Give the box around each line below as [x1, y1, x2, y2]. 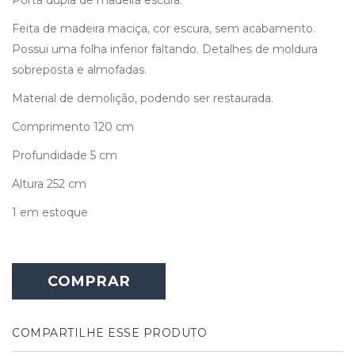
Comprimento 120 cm [12, 119, 134, 134]
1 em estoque [12, 204, 88, 219]
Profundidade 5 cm [12, 147, 117, 162]
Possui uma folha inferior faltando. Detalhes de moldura [12, 41, 318, 56]
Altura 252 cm [12, 176, 86, 191]
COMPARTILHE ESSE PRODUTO [12, 325, 207, 340]
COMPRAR [47, 272, 131, 290]
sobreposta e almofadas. [12, 62, 147, 77]
